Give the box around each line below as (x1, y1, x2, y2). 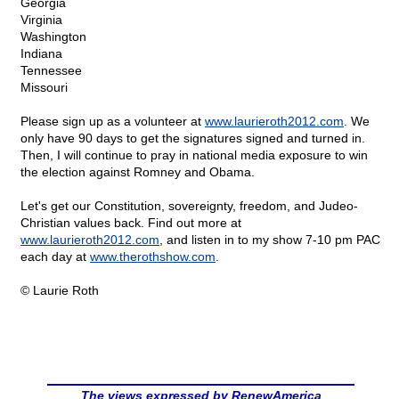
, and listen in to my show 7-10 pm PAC (159, 232, 380, 248)
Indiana (20, 46, 62, 61)
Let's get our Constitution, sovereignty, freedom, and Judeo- (20, 199, 358, 214)
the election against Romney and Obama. (20, 165, 255, 180)
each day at (20, 249, 90, 265)
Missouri (20, 80, 68, 95)
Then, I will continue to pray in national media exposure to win (20, 148, 368, 163)
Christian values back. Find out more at (20, 216, 241, 231)
